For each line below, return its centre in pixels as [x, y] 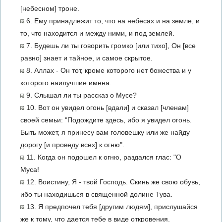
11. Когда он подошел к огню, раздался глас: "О [103, 157]
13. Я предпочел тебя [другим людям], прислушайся [111, 207]
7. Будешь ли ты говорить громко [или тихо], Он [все [110, 46]
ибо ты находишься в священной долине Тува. [96, 194]
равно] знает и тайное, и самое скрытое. [86, 58]
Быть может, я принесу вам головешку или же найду [105, 132]
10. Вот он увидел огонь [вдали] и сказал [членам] [107, 108]
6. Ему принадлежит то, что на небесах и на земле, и [112, 21]
